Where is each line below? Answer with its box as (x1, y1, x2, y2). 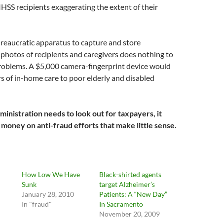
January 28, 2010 (22, 190, 74, 198)
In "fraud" (22, 200, 52, 208)
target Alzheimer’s (99, 180, 155, 188)
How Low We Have (22, 170, 80, 179)
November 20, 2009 (99, 210, 160, 218)
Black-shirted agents (99, 170, 161, 179)
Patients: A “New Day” (99, 190, 167, 198)
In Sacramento (99, 200, 143, 208)
